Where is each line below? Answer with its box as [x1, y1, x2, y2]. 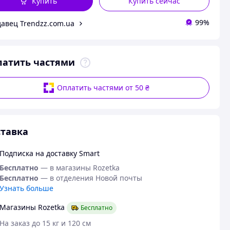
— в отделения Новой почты [40, 173, 142, 183]
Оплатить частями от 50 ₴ [57, 83, 150, 92]
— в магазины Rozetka [40, 163, 120, 172]
